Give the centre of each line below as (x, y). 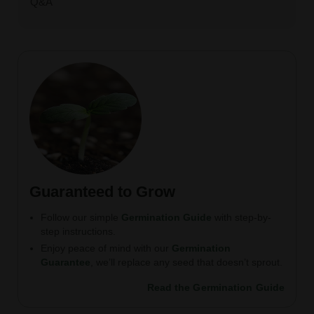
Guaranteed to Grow (102, 191)
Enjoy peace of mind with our (106, 248)
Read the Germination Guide (216, 287)
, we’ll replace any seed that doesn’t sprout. (186, 262)
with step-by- (241, 217)
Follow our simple (81, 217)
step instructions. (78, 231)
